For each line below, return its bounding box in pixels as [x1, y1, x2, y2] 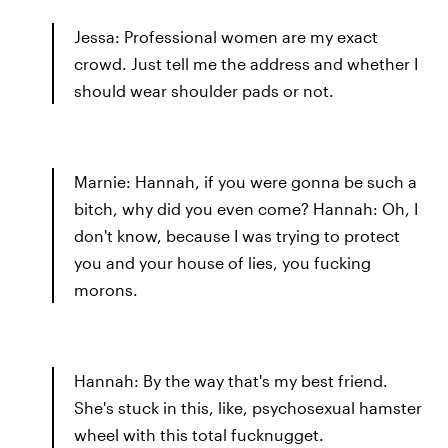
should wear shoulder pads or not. [74, 80, 334, 100]
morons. [74, 279, 138, 299]
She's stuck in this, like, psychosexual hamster [74, 397, 422, 417]
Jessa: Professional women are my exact [74, 26, 378, 46]
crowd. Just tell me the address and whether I [74, 53, 418, 73]
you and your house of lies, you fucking [74, 252, 371, 272]
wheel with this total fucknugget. [74, 424, 324, 444]
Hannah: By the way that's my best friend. [74, 370, 388, 390]
